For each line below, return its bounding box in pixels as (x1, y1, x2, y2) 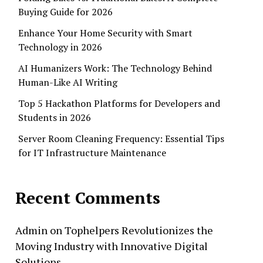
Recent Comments (15, 186, 160, 208)
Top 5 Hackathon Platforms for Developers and (18, 96, 220, 110)
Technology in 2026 (18, 40, 102, 53)
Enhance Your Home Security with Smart (18, 26, 193, 39)
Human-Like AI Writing (18, 75, 117, 89)
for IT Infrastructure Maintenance (18, 146, 166, 159)
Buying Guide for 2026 (18, 5, 113, 18)
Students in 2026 (18, 110, 91, 124)
